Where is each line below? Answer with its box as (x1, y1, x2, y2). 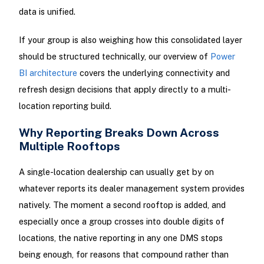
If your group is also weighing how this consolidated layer (18, 34, 242, 45)
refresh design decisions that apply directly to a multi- (18, 84, 231, 94)
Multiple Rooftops (18, 138, 120, 153)
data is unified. (18, 6, 75, 17)
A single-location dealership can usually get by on (18, 167, 214, 177)
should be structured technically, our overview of (18, 51, 210, 61)
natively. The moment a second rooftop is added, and (18, 200, 226, 210)
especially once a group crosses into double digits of (18, 216, 225, 227)
